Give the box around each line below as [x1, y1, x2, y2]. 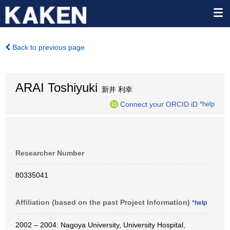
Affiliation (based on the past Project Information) [15, 198, 192, 206]
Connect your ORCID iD [120, 100, 198, 108]
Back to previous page [10, 43, 85, 51]
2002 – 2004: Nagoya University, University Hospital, [15, 221, 185, 229]
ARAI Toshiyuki [15, 81, 98, 94]
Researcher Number [15, 149, 84, 157]
